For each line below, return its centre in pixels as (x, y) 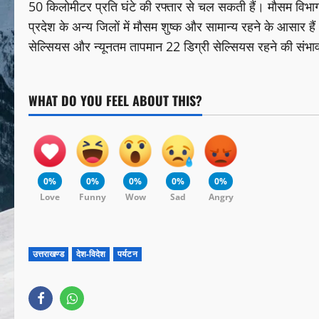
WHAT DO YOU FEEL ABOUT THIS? (115, 100)
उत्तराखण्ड (48, 254)
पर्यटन (127, 254)
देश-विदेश (91, 254)
